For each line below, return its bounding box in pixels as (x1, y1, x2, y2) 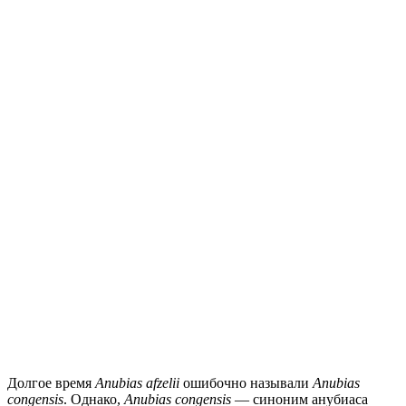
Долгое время (7, 374, 95, 391)
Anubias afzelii (95, 374, 179, 391)
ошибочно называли (179, 374, 313, 391)
